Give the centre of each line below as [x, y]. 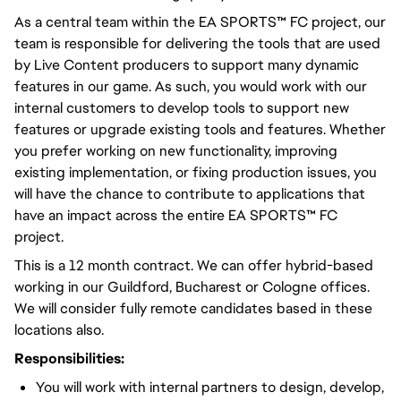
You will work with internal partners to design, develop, [210, 387]
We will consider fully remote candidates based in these [193, 308]
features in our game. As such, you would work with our [191, 86]
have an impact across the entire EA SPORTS [160, 215]
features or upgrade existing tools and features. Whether [200, 129]
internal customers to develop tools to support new [182, 108]
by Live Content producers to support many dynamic [187, 65]
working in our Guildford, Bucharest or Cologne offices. [192, 287]
